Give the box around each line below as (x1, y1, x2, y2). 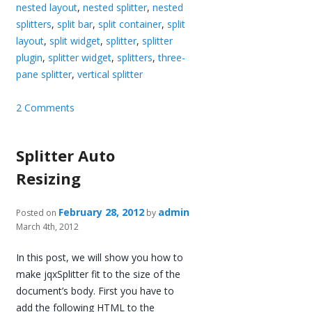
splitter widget (48, 51, 112, 65)
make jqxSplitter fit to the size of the (16, 267, 181, 281)
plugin (16, 51, 43, 65)
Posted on (16, 207, 57, 219)
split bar (57, 17, 93, 31)
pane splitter (16, 68, 72, 81)
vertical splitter (77, 68, 143, 81)
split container (98, 17, 162, 31)
